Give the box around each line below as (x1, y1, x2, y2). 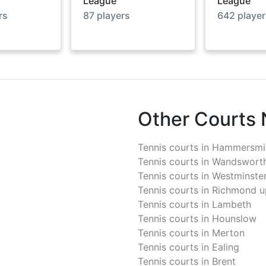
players (94, 9, 131, 21)
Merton (212, 226, 245, 239)
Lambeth (212, 198, 251, 210)
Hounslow (212, 212, 256, 224)
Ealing (212, 240, 239, 253)
